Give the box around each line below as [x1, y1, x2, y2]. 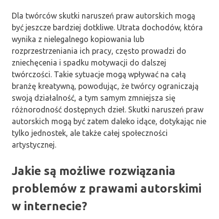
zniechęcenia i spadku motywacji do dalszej [12, 58, 166, 67]
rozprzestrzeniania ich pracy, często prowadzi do [12, 46, 186, 56]
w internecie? [12, 199, 87, 213]
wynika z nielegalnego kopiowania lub [12, 35, 144, 44]
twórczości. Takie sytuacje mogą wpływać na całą [12, 70, 186, 79]
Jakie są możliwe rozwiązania [12, 164, 175, 178]
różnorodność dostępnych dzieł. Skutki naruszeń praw [12, 105, 203, 114]
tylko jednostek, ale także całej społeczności [12, 129, 168, 138]
